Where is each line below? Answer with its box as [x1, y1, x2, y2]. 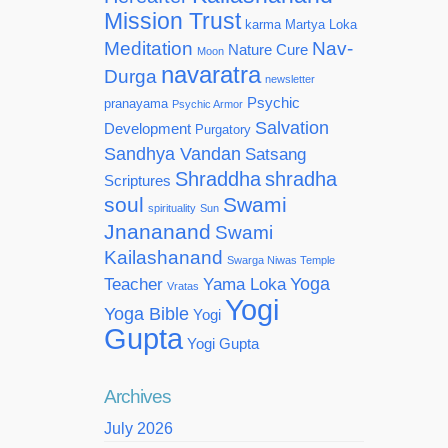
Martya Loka [285, 17, 357, 32]
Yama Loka [203, 275, 286, 293]
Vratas [167, 280, 199, 292]
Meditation [104, 38, 193, 59]
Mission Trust [104, 9, 241, 34]
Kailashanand [104, 247, 223, 268]
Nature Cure [228, 42, 308, 58]
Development [104, 121, 191, 137]
